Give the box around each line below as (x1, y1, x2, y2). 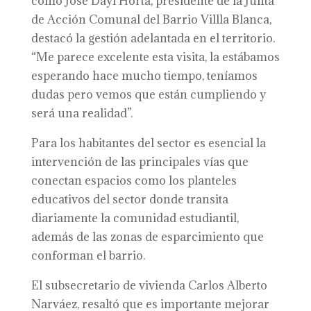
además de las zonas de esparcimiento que (31, 229, 264, 244)
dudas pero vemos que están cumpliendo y (31, 87, 266, 102)
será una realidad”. (31, 106, 133, 121)
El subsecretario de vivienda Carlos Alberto (31, 278, 267, 293)
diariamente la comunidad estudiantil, (31, 210, 239, 226)
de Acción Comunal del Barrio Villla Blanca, (31, 12, 271, 27)
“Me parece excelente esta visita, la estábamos (31, 49, 280, 65)
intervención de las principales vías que (31, 154, 249, 169)
